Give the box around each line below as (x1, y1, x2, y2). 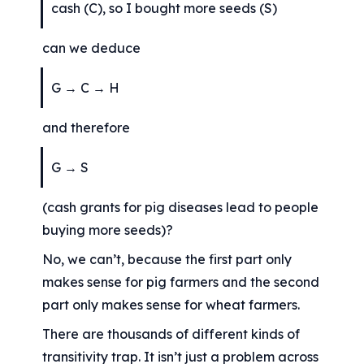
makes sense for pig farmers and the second (42, 274, 320, 291)
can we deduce (42, 40, 141, 57)
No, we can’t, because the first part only (42, 251, 292, 268)
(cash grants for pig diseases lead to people (42, 199, 319, 216)
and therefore (42, 119, 131, 136)
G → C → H (51, 80, 120, 97)
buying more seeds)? (42, 222, 174, 239)
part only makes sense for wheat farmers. (42, 297, 301, 314)
